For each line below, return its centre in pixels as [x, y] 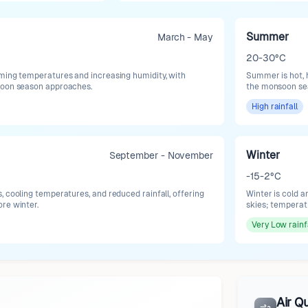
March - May [185, 37]
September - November [161, 155]
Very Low [269, 225]
